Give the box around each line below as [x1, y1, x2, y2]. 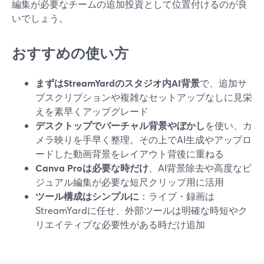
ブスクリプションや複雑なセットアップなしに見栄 [35, 91, 252, 103]
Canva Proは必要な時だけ [35, 161, 148, 174]
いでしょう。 [12, 12, 68, 24]
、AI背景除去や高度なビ [148, 161, 252, 174]
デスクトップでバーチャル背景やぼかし [35, 119, 205, 131]
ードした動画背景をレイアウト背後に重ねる [35, 147, 224, 160]
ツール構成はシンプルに [35, 190, 139, 202]
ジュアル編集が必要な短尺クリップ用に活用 [35, 176, 224, 188]
